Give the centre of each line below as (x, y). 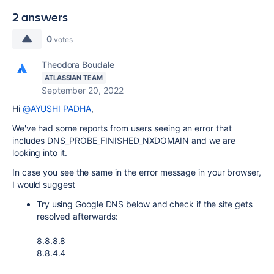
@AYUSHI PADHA (57, 109)
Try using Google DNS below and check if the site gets (145, 204)
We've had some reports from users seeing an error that (122, 128)
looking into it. (40, 153)
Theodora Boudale (78, 65)
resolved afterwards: (78, 216)
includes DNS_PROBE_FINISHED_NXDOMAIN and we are (124, 140)
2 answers (40, 17)
